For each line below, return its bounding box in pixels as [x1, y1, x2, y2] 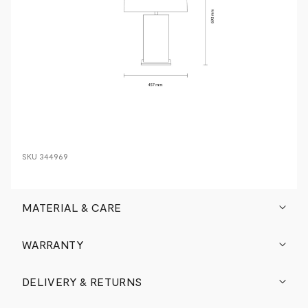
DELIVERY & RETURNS [22, 274, 142, 288]
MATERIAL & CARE [22, 200, 122, 214]
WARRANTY [22, 237, 84, 251]
